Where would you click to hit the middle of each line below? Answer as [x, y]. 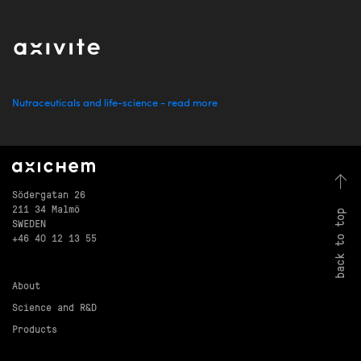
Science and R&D [54, 306]
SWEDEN [29, 222]
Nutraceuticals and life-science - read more [115, 104]
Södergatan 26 [49, 193]
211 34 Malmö [46, 208]
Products [35, 328]
